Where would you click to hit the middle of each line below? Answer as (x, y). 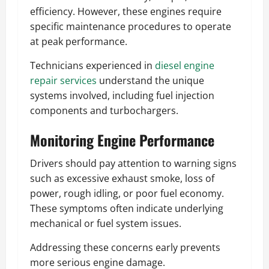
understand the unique (150, 81)
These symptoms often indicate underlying (127, 209)
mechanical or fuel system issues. (106, 224)
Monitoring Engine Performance (122, 140)
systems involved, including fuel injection (122, 96)
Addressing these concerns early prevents (125, 248)
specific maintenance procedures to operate (131, 27)
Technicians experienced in (92, 66)
